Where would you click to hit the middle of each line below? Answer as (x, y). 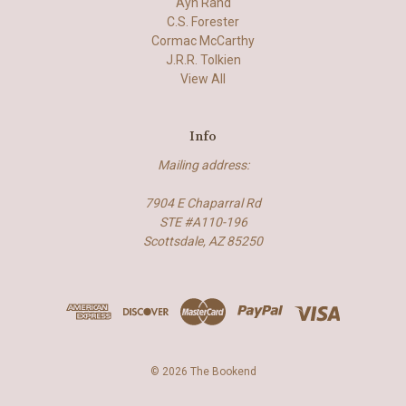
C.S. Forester (203, 22)
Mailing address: (203, 165)
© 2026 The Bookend (203, 372)
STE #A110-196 (203, 222)
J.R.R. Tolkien (203, 60)
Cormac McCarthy (203, 41)
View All (203, 79)
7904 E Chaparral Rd (203, 203)
